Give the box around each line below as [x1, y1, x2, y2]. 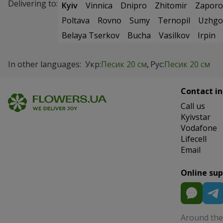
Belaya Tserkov [62, 30, 119, 41]
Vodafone [180, 122, 217, 134]
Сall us [180, 101, 205, 112]
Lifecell [180, 133, 207, 145]
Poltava [62, 15, 90, 26]
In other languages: [8, 59, 81, 70]
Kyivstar [180, 111, 211, 123]
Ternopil [158, 15, 190, 26]
